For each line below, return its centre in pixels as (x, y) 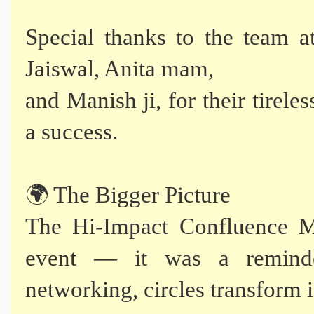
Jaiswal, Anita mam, (120, 69)
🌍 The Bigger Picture (128, 195)
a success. (71, 132)
